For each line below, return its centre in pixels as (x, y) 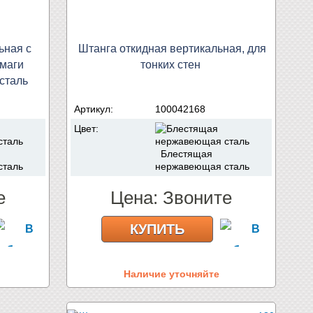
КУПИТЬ (157, 229)
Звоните (197, 197)
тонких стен (170, 64)
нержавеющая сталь (202, 166)
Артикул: (95, 109)
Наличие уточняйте (171, 274)
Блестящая (184, 153)
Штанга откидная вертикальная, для (172, 48)
